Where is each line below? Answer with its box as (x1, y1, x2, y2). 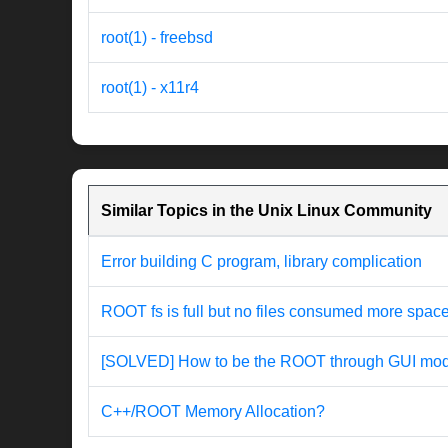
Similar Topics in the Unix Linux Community (101, 202, 432, 220)
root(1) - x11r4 (101, 79, 199, 97)
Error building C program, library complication (101, 253, 422, 271)
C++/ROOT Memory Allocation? (101, 403, 325, 421)
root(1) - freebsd (101, 29, 213, 47)
